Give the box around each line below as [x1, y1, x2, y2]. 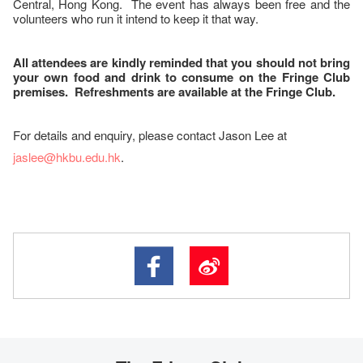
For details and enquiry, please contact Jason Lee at [13, 126, 287, 143]
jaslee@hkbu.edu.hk [13, 148, 121, 165]
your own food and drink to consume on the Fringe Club [13, 68, 350, 86]
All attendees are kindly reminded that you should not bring [13, 53, 350, 71]
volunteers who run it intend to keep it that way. [13, 10, 258, 27]
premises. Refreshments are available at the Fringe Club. [13, 83, 335, 100]
